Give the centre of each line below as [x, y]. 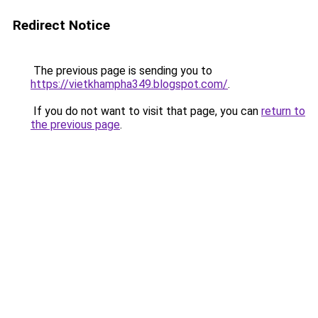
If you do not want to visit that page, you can [146, 111]
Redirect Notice [61, 25]
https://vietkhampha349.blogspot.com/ [129, 84]
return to [283, 111]
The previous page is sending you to [121, 71]
